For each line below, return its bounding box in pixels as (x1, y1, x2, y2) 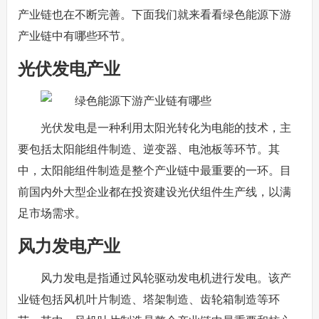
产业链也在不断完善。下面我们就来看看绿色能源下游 (17, 9, 291, 21)
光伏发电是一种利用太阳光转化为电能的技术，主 (40, 122, 291, 134)
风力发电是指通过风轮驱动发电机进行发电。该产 (40, 272, 291, 284)
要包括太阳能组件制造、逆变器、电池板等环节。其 (17, 143, 280, 155)
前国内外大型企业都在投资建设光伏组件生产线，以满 (17, 186, 291, 198)
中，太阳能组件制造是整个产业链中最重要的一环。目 (17, 164, 291, 177)
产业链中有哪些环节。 (17, 30, 132, 42)
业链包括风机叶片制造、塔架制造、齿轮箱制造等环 (17, 293, 280, 305)
